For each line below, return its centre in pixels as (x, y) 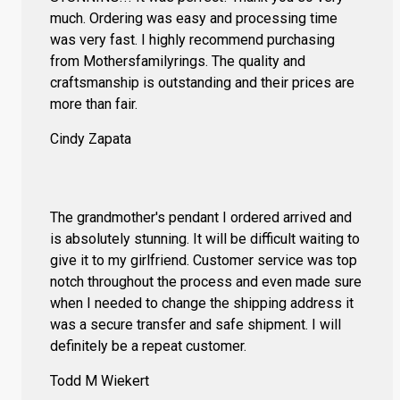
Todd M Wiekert (100, 381)
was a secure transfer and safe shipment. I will (196, 325)
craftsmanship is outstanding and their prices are (202, 83)
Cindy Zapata (91, 139)
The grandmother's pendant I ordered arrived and (201, 218)
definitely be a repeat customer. (148, 346)
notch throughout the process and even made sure (206, 282)
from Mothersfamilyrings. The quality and (178, 62)
